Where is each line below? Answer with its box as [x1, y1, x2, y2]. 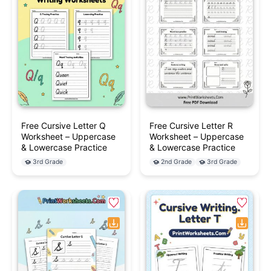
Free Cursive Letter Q [21, 120, 106, 131]
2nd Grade [161, 157, 192, 166]
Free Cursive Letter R [149, 120, 233, 131]
